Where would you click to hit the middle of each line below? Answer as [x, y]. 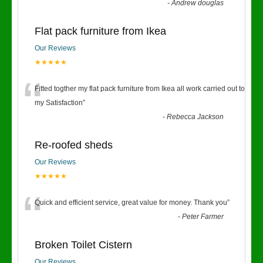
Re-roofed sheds [74, 145]
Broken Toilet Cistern [83, 245]
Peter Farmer [203, 217]
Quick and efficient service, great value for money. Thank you [131, 203]
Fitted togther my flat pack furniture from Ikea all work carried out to [140, 89]
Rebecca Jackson [195, 117]
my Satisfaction [59, 103]
